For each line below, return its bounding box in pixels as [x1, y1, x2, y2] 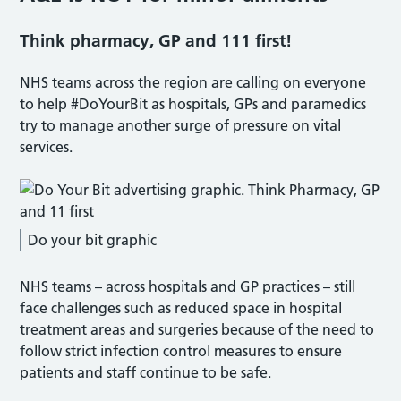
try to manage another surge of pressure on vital [20, 116, 342, 134]
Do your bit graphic [28, 231, 158, 249]
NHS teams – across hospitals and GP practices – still [20, 277, 356, 295]
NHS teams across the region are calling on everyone [20, 73, 367, 91]
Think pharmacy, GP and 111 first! [20, 30, 293, 51]
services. [20, 138, 73, 156]
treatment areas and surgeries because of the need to [20, 320, 375, 338]
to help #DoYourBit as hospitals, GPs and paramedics [20, 95, 367, 113]
